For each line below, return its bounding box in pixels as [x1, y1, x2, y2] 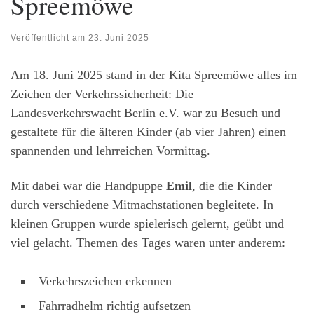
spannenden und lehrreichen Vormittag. [11, 144, 210, 158]
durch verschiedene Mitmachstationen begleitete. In [11, 197, 273, 212]
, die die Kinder [192, 178, 272, 193]
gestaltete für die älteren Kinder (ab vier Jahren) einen [11, 125, 286, 139]
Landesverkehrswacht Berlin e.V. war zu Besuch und [11, 106, 280, 121]
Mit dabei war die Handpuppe [11, 178, 166, 193]
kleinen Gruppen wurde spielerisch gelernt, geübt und [11, 216, 284, 231]
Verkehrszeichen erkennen [39, 273, 172, 288]
